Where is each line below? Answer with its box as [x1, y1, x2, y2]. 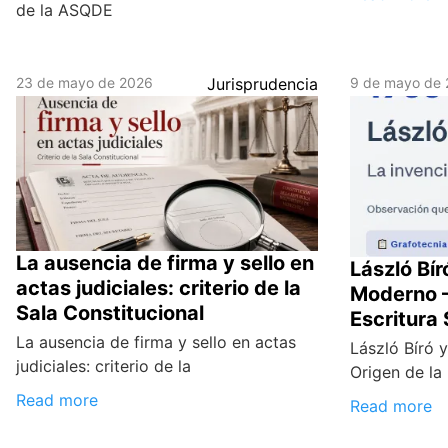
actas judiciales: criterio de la [16, 276, 301, 301]
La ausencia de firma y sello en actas [16, 332, 296, 353]
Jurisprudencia [207, 74, 319, 95]
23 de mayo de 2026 [16, 74, 153, 92]
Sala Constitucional [16, 301, 204, 326]
